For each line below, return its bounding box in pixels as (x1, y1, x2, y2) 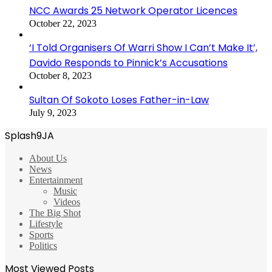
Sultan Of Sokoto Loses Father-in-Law (29, 92, 209, 107)
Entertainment (29, 174, 83, 185)
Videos (53, 196, 80, 207)
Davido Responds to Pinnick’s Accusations (29, 55, 228, 70)
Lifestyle (29, 218, 63, 229)
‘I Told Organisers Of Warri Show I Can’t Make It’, (29, 40, 257, 55)
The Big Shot (29, 207, 81, 218)
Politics (29, 240, 57, 251)
